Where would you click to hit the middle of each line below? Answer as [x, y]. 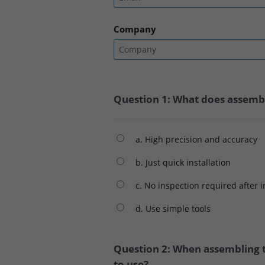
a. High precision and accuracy [196, 139]
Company [135, 29]
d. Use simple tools [173, 208]
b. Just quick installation [183, 162]
